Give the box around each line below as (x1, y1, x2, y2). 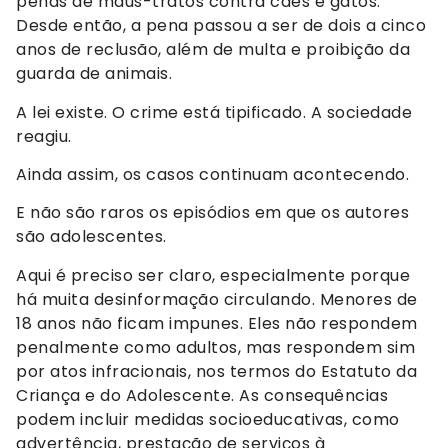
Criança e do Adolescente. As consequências (16, 383, 388, 407)
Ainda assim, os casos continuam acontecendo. (16, 163, 409, 187)
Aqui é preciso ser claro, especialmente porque (16, 263, 410, 287)
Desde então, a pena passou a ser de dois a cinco (16, 14, 426, 38)
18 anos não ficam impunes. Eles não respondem (16, 311, 418, 335)
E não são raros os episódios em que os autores (16, 201, 409, 225)
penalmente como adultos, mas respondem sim (16, 335, 415, 359)
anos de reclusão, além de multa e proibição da (16, 38, 410, 62)
